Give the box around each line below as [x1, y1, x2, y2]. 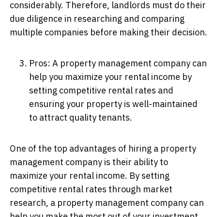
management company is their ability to [10, 156, 168, 168]
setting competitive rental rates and [29, 84, 173, 96]
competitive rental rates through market [10, 183, 172, 195]
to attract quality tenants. [29, 111, 132, 123]
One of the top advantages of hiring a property [10, 142, 196, 154]
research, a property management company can [10, 197, 204, 208]
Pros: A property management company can [29, 57, 207, 69]
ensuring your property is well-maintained [29, 98, 198, 109]
